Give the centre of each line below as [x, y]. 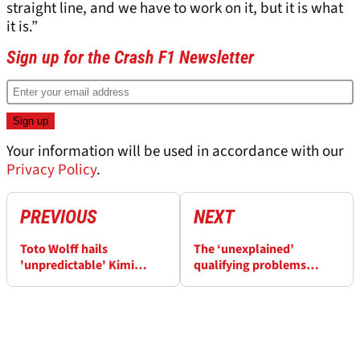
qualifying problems [250, 265]
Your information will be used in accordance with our [175, 151]
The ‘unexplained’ [244, 249]
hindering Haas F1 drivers [264, 281]
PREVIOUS [59, 217]
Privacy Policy [51, 170]
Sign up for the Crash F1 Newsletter [130, 57]
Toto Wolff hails [64, 249]
